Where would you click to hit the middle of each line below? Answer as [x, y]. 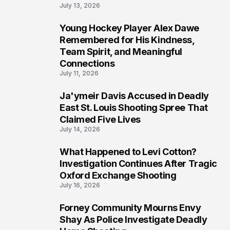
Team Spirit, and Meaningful [121, 52]
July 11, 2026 [79, 73]
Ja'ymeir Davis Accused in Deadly [134, 96]
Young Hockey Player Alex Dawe [129, 28]
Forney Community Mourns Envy [130, 208]
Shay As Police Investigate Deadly [133, 220]
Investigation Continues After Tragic [138, 164]
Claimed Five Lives [100, 120]
